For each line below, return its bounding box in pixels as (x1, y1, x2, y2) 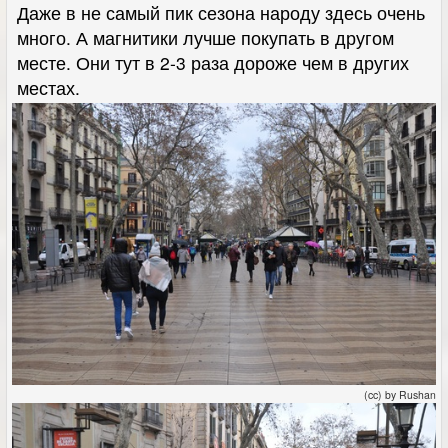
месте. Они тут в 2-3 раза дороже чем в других (17, 49, 409, 75)
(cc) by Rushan (364, 386, 436, 402)
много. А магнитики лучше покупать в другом (17, 24, 394, 50)
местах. (17, 74, 80, 100)
